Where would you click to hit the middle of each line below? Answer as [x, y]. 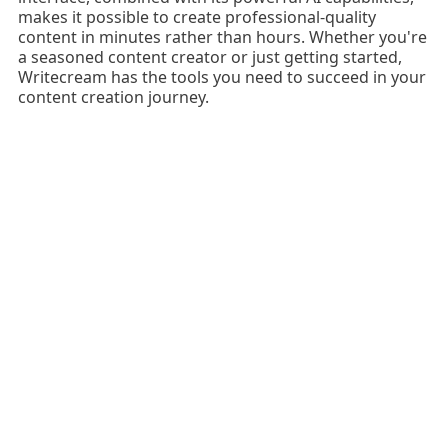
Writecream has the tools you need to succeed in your [221, 77]
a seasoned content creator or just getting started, [209, 57]
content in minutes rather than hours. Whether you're [222, 37]
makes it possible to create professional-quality [196, 17]
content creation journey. [113, 97]
